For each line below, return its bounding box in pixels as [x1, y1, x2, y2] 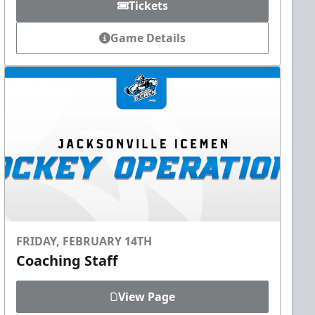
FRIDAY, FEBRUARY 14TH [16, 233, 153, 249]
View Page [118, 288, 176, 304]
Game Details [110, 30, 186, 46]
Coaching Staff [16, 250, 118, 270]
